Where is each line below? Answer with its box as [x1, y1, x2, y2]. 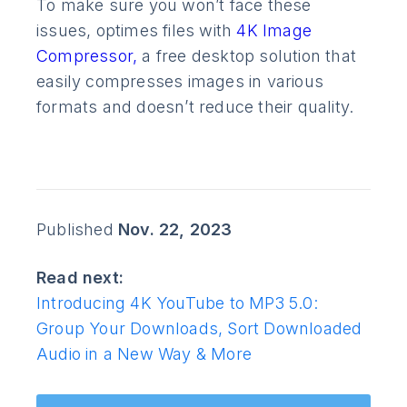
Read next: [36, 267, 134, 287]
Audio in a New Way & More [36, 343, 252, 363]
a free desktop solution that [142, 46, 357, 66]
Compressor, [36, 46, 143, 66]
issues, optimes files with [36, 21, 237, 41]
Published [36, 219, 118, 239]
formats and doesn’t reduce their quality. [36, 97, 354, 117]
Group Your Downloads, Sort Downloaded [36, 318, 362, 338]
